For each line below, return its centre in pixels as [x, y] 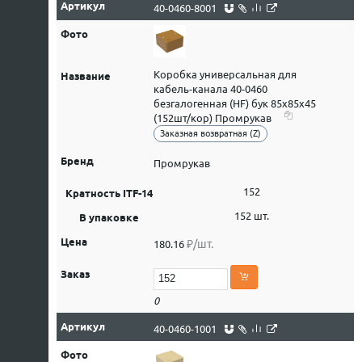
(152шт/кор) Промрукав [213, 118]
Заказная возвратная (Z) [210, 134]
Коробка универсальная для [225, 74]
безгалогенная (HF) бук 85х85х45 [235, 103]
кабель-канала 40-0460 [210, 89]
